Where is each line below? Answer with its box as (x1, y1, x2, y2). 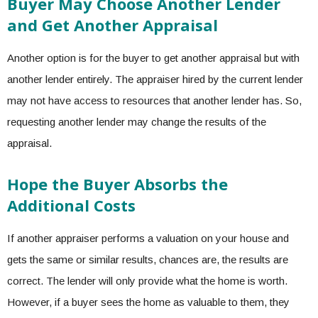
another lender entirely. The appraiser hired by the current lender (7, 73, 303, 86)
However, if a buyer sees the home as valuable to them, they (7, 296, 290, 309)
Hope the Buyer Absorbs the (7, 173, 228, 195)
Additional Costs (7, 194, 136, 216)
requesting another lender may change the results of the (7, 116, 266, 128)
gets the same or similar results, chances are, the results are (7, 253, 288, 266)
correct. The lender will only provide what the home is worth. (7, 275, 287, 287)
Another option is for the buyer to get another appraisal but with (7, 52, 300, 65)
